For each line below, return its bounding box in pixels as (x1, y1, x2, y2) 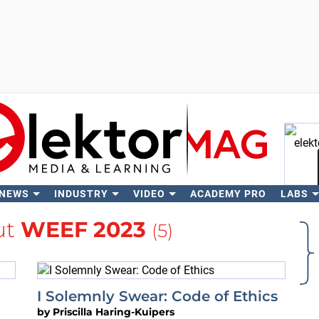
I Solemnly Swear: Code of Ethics (37, 287, 278, 305)
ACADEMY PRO (189, 188, 266, 199)
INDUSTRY (53, 188, 108, 199)
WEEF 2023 (20, 216, 146, 243)
